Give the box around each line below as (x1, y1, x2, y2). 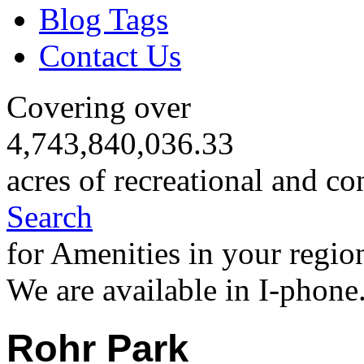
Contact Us (39, 37, 181, 73)
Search (6, 199, 93, 235)
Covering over (6, 89, 191, 125)
